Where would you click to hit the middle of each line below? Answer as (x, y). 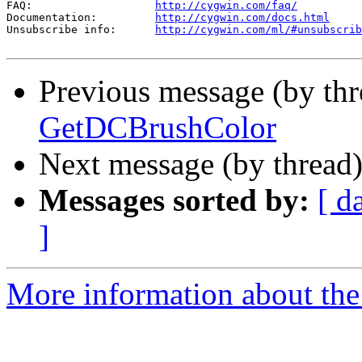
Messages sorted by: (174, 200)
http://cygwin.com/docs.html (242, 18)
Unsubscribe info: (81, 30)
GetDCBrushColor (158, 128)
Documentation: (81, 18)
